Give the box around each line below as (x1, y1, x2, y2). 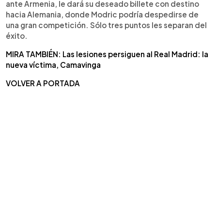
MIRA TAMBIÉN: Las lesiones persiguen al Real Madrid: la (6, 49, 208, 59)
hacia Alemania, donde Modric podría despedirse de (6, 9, 199, 19)
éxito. (6, 31, 28, 40)
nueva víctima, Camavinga (6, 60, 101, 69)
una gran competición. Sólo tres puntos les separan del (6, 20, 207, 30)
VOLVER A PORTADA (6, 78, 80, 88)
